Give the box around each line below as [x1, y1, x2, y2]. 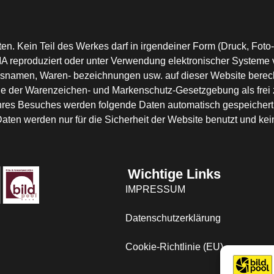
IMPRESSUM [125, 183, 185, 194]
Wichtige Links [127, 166, 221, 182]
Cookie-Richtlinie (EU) [125, 241, 223, 252]
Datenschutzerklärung [125, 212, 221, 223]
